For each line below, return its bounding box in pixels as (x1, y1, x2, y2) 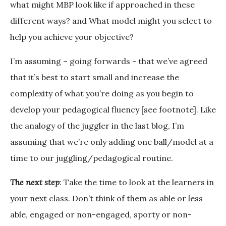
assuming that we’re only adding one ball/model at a (10, 137, 213, 147)
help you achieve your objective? (10, 32, 134, 42)
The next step (10, 177, 60, 188)
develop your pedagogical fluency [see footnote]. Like (10, 104, 216, 115)
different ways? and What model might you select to (10, 16, 212, 26)
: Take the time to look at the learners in (60, 177, 214, 188)
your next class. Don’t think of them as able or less (10, 193, 203, 204)
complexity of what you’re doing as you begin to (10, 88, 194, 99)
